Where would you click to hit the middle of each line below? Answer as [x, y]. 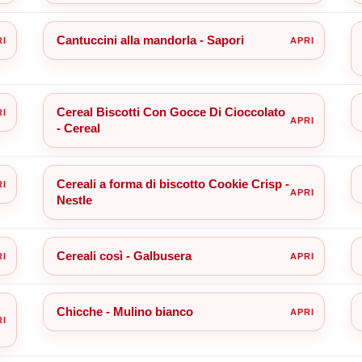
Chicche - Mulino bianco [124, 311]
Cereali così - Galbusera [124, 255]
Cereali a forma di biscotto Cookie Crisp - [173, 183]
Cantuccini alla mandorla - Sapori [150, 40]
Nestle [74, 200]
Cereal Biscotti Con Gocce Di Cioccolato [170, 112]
